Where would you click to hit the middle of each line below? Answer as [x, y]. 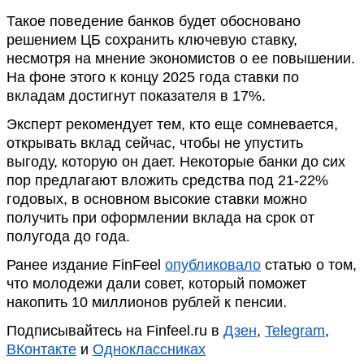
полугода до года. [68, 236]
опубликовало [213, 265]
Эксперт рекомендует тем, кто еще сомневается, [172, 124]
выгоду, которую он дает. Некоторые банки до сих [176, 162]
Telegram [295, 331]
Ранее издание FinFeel [86, 265]
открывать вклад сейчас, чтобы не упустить [155, 143]
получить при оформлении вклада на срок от [160, 218]
